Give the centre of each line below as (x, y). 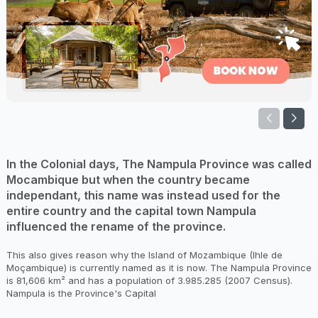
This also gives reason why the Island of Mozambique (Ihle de (144, 255)
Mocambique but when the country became (128, 180)
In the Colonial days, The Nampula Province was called (159, 164)
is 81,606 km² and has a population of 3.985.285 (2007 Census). (149, 281)
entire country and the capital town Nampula (131, 211)
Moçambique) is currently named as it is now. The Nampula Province (159, 268)
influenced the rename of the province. (116, 227)
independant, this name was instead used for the (143, 196)
